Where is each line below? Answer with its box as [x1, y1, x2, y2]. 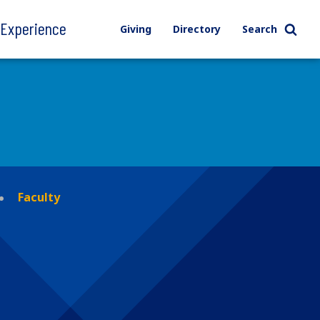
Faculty [18, 189, 60, 205]
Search [241, 22, 277, 36]
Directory [172, 22, 221, 36]
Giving [119, 22, 151, 36]
